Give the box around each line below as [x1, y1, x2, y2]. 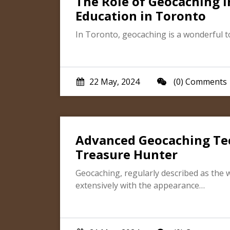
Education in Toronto [75, 7, 206, 24]
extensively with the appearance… [75, 180, 205, 191]
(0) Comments [171, 76, 227, 87]
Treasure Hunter [75, 146, 178, 163]
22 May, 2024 [89, 76, 140, 87]
